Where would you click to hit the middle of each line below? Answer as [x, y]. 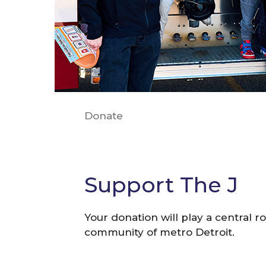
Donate [104, 115]
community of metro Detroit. [159, 232]
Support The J [161, 184]
